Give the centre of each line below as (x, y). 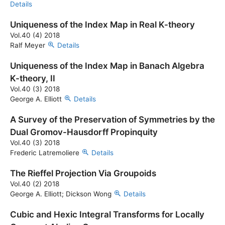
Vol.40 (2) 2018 (35, 184)
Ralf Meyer (29, 45)
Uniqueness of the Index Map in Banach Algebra (107, 66)
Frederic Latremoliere (46, 153)
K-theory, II (33, 78)
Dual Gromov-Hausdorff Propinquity (84, 132)
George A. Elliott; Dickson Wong (62, 194)
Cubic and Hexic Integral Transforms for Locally (107, 214)
